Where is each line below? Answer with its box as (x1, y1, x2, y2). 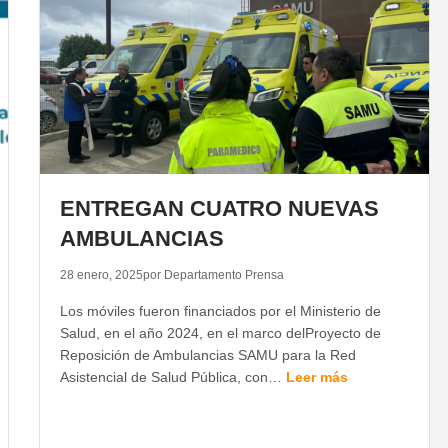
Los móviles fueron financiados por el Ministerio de (59, 303, 381, 319)
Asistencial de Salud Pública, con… (59, 369, 286, 385)
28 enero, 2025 (59, 268, 143, 282)
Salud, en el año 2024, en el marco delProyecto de (59, 325, 381, 341)
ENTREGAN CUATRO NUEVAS (59, 196, 379, 221)
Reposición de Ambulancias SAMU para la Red (59, 347, 356, 363)
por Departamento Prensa (142, 268, 284, 282)
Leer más (285, 369, 348, 385)
